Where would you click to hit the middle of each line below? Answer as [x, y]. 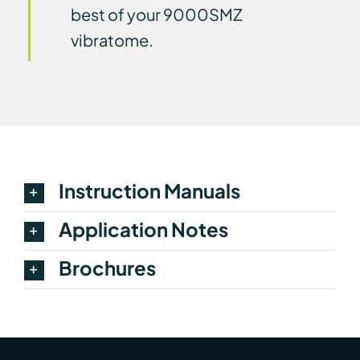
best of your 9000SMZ [156, 14]
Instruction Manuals [149, 190]
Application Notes [143, 229]
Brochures [107, 267]
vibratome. [112, 39]
